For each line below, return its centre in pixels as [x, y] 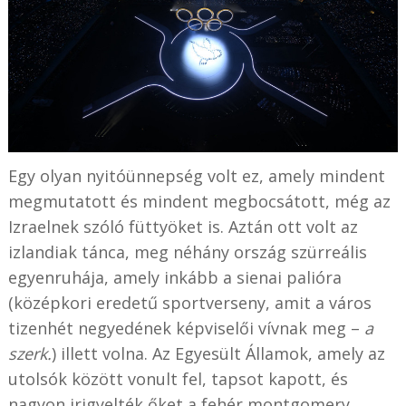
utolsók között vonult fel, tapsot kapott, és [178, 378]
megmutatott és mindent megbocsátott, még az [199, 201]
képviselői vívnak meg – [270, 328]
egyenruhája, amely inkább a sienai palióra [174, 277]
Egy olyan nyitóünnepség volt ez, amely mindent [196, 175]
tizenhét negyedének [92, 328]
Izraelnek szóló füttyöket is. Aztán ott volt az [183, 226]
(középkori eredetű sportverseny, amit [161, 302]
